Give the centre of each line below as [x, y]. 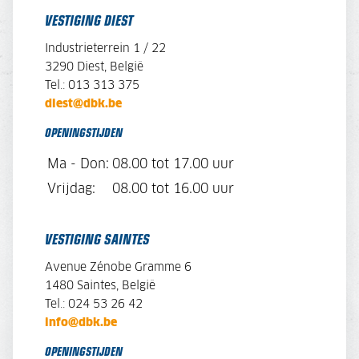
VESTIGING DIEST [89, 20]
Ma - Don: [78, 165]
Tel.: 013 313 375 [92, 86]
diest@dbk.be [83, 105]
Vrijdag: [71, 190]
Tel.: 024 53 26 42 [94, 305]
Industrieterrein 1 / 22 [105, 49]
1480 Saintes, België [100, 286]
